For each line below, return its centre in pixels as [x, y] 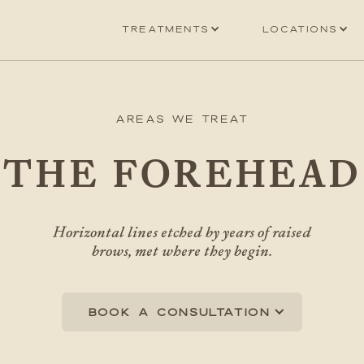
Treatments [166, 29]
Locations [300, 29]
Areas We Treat [182, 118]
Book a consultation [180, 312]
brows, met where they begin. [182, 250]
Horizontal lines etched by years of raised [182, 232]
